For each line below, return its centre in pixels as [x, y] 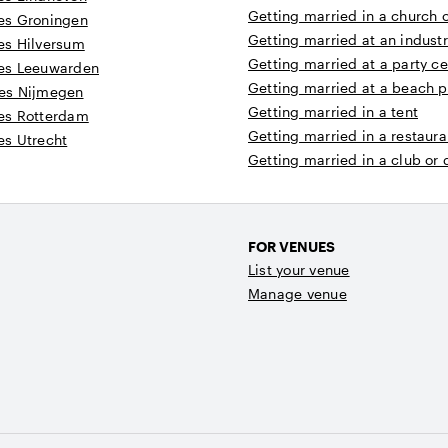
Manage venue [297, 294]
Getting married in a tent [333, 112]
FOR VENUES [291, 247]
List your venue [299, 270]
